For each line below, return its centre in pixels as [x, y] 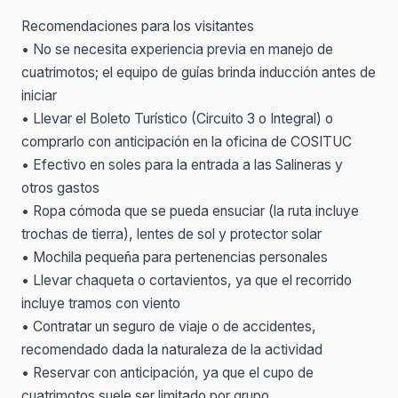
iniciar [39, 96]
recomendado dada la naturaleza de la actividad [172, 350]
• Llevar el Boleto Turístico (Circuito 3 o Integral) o [177, 119]
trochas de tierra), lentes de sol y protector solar [171, 234]
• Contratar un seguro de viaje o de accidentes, [169, 326]
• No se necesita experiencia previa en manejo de [177, 49]
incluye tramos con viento [101, 303]
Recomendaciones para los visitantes [138, 26]
